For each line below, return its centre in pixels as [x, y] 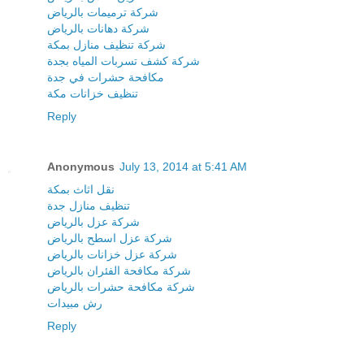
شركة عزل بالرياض [93, 222]
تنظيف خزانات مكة [93, 94]
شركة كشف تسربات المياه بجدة [123, 61]
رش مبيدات [75, 303]
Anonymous [81, 167]
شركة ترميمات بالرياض [103, 13]
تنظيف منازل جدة [89, 206]
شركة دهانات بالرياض [98, 29]
